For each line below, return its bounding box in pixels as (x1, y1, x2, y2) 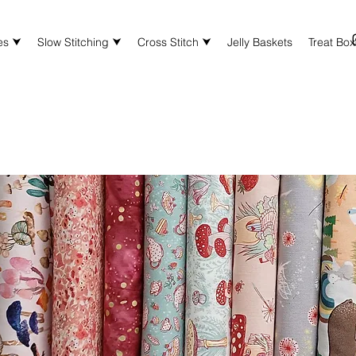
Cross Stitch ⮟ (137, 35, 211, 49)
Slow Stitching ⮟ (37, 35, 122, 49)
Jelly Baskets (227, 35, 292, 49)
